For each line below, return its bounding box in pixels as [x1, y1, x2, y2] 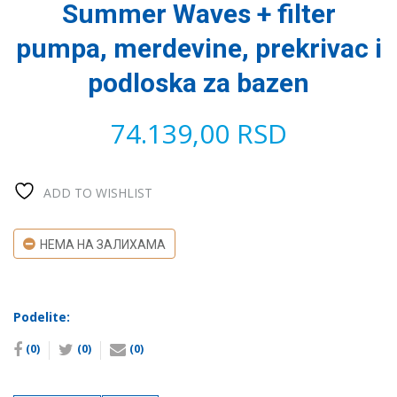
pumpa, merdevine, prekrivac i [15, 33, 382, 65]
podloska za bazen [88, 67, 309, 99]
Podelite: [13, 308, 70, 326]
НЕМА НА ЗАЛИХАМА [40, 237, 166, 253]
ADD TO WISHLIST [43, 184, 152, 202]
